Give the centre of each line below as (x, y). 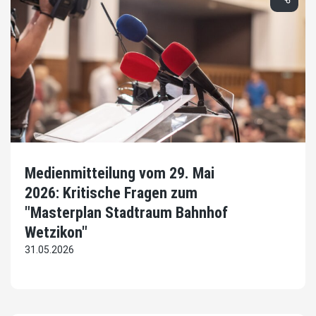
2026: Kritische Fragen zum (111, 193)
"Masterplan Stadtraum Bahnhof (126, 213)
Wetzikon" (56, 233)
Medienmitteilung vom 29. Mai (120, 174)
